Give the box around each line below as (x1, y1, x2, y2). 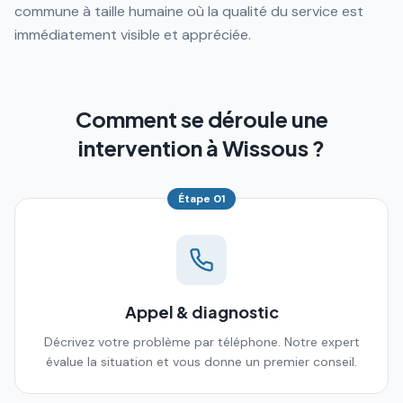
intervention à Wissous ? (78, 134, 325, 161)
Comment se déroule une (75, 105, 328, 132)
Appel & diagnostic (124, 301, 279, 322)
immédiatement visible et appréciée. (14, 25, 251, 44)
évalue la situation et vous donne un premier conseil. (46, 354, 357, 370)
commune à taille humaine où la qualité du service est (14, 2, 363, 21)
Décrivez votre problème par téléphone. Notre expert (43, 334, 360, 350)
